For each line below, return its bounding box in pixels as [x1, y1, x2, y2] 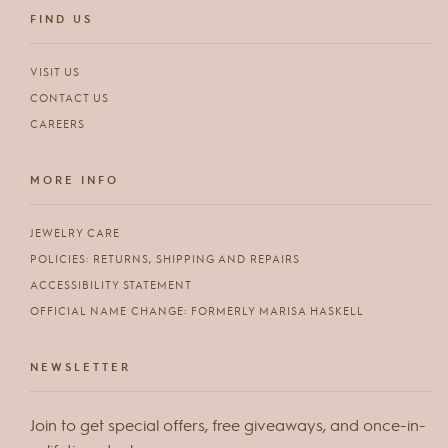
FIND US [30, 10, 93, 27]
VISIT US [30, 63, 80, 79]
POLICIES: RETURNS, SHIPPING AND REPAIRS [30, 250, 300, 266]
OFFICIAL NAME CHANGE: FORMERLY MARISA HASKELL [30, 302, 364, 318]
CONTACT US [30, 89, 109, 105]
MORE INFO [30, 171, 119, 188]
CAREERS [30, 115, 85, 131]
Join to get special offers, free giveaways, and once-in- [30, 413, 426, 435]
